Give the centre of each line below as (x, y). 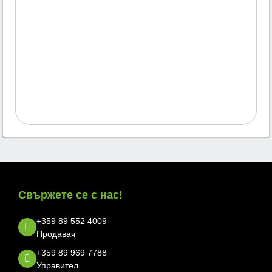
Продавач (56, 234)
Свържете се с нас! (70, 195)
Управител (57, 266)
